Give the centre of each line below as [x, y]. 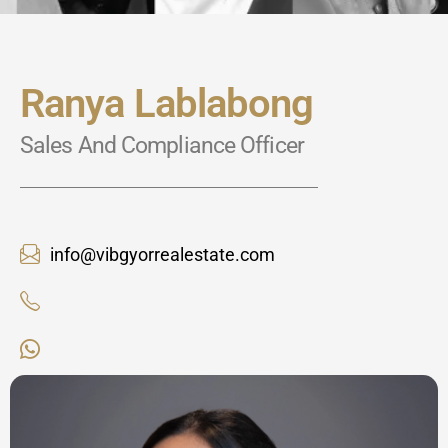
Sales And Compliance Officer [162, 145]
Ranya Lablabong [167, 103]
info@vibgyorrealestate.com [162, 254]
